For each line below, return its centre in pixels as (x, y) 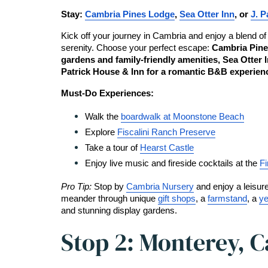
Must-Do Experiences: (107, 93)
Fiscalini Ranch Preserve (166, 132)
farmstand (227, 199)
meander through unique (109, 199)
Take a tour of (112, 148)
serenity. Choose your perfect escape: (136, 48)
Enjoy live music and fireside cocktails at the (172, 163)
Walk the (103, 117)
